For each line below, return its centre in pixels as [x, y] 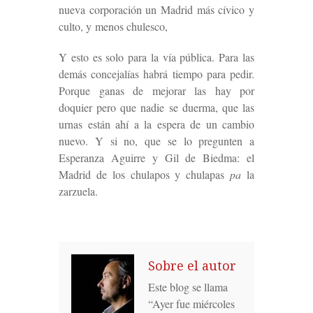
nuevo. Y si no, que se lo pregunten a [156, 140]
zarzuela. [78, 191]
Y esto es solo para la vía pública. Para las [156, 57]
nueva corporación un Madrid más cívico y [156, 9]
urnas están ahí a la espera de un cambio [156, 124]
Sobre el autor [192, 265]
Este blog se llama [188, 286]
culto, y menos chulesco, [113, 26]
